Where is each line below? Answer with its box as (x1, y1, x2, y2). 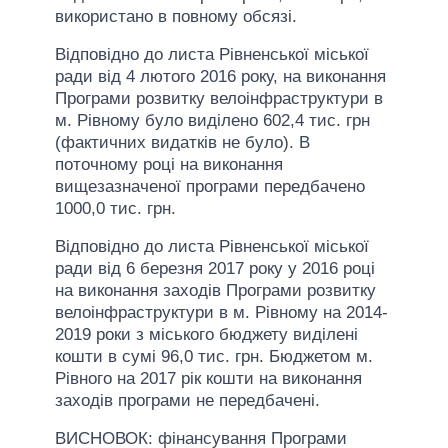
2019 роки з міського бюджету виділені (55, 324, 358, 344)
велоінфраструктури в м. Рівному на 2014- (55, 302, 388, 322)
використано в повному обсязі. (55, 6, 297, 26)
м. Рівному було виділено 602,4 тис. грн (55, 110, 370, 130)
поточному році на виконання (55, 154, 283, 174)
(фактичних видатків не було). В (55, 132, 310, 152)
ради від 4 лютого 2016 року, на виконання (55, 66, 386, 86)
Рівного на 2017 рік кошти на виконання (55, 368, 362, 388)
